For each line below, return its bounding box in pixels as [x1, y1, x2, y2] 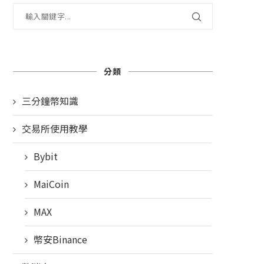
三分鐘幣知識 [21, 94, 78, 108]
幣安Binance [33, 232, 87, 247]
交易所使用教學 [21, 121, 88, 136]
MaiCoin [33, 177, 69, 192]
